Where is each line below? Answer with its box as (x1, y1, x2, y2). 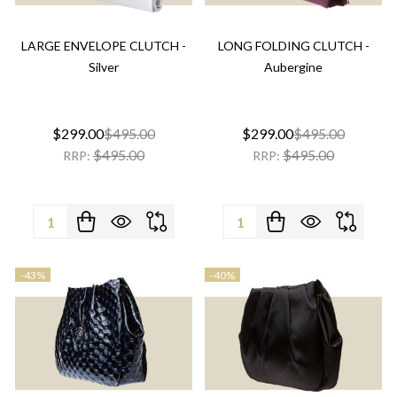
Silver (89, 59, 119, 74)
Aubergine (264, 59, 323, 74)
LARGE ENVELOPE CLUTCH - (21, 38, 186, 53)
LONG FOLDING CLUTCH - (217, 38, 370, 53)
